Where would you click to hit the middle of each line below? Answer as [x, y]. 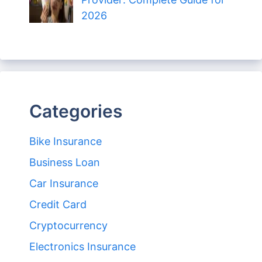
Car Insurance [64, 184]
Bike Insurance [65, 142]
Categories [76, 111]
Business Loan [65, 163]
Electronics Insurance [82, 247]
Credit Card [58, 205]
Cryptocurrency [68, 226]
